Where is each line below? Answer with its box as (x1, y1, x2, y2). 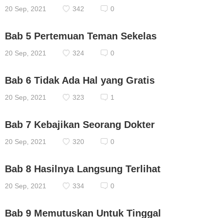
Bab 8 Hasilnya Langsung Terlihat (5, 163, 161, 174)
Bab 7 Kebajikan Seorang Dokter (5, 119, 155, 130)
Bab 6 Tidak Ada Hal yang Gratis (5, 75, 155, 86)
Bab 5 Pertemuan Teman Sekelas (5, 31, 157, 41)
